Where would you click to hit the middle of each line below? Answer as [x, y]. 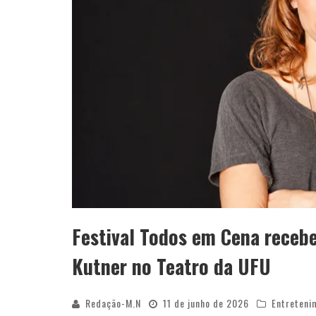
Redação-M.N [113, 303]
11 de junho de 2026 [206, 303]
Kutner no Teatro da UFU [171, 266]
